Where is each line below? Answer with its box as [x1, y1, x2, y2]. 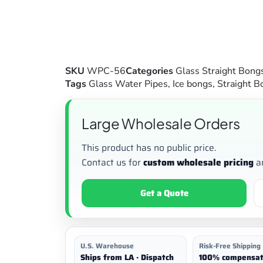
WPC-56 [87, 64, 126, 77]
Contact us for [82, 154, 143, 170]
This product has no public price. [82, 140, 216, 155]
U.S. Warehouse [80, 240, 134, 251]
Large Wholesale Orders [82, 114, 240, 133]
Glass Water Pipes [89, 77, 168, 90]
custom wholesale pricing [143, 154, 254, 170]
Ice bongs [173, 77, 213, 90]
